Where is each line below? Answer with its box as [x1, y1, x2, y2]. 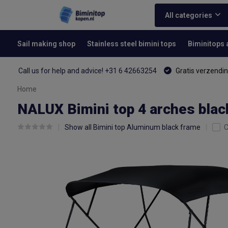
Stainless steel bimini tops [87, 39, 176, 48]
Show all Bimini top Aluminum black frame [64, 123, 201, 131]
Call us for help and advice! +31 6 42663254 [18, 67, 157, 75]
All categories [164, 11, 212, 19]
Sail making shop [17, 39, 75, 48]
